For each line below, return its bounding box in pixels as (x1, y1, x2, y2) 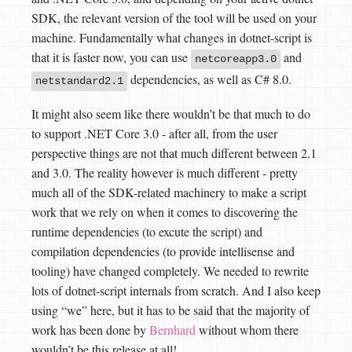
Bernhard (149, 321, 196, 339)
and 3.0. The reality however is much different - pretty (31, 164, 298, 181)
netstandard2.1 (35, 75, 123, 88)
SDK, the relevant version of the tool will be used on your (31, 9, 317, 27)
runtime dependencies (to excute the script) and (31, 223, 262, 240)
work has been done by (31, 321, 149, 339)
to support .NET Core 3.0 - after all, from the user (31, 125, 277, 142)
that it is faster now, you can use (31, 49, 191, 66)
